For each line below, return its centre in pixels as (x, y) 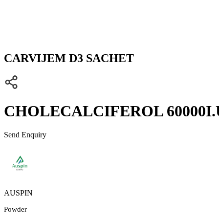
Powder (15, 209)
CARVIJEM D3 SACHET (69, 58)
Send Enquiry (25, 135)
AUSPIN (18, 193)
